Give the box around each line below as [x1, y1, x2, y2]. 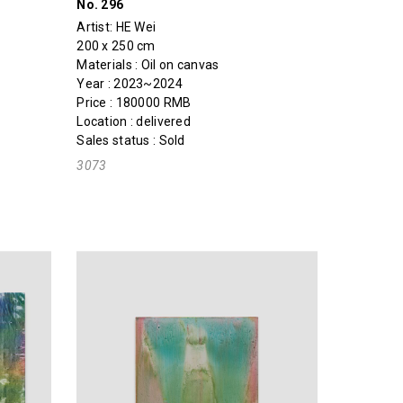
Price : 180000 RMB [76, 95, 192, 111]
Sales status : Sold [76, 133, 185, 148]
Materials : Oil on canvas [76, 58, 219, 73]
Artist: [76, 20, 116, 35]
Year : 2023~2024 [76, 76, 183, 92]
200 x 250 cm [76, 39, 156, 54]
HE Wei [115, 20, 157, 35]
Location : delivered [76, 114, 191, 130]
